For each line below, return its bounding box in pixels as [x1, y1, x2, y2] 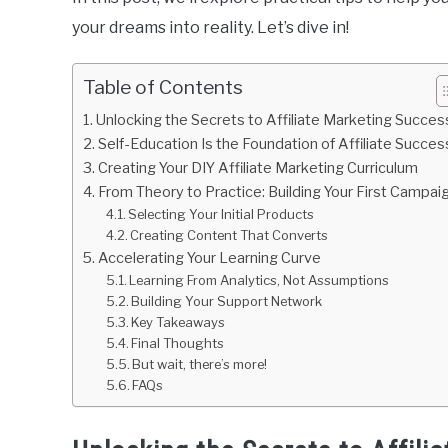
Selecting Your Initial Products [128, 206, 315, 223]
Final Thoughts [131, 335, 225, 352]
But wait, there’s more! [132, 356, 268, 373]
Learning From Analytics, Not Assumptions [129, 272, 390, 289]
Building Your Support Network [131, 293, 323, 310]
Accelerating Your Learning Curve [97, 249, 321, 268]
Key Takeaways [131, 314, 226, 331]
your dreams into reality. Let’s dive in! [72, 18, 349, 38]
